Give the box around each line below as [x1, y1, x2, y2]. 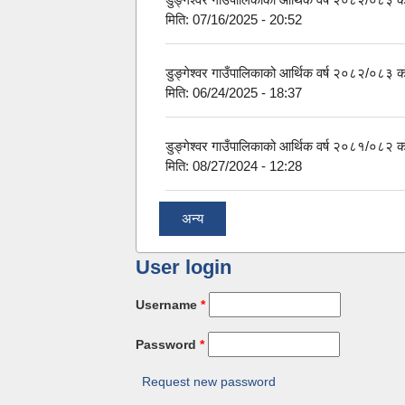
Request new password [142, 374, 276, 390]
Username [136, 297, 201, 313]
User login [136, 256, 231, 279]
